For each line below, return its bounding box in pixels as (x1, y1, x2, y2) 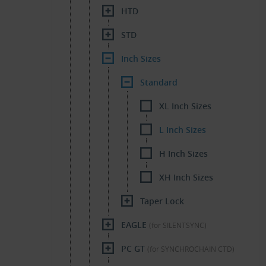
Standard (140, 77, 178, 88)
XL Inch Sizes (159, 100, 211, 112)
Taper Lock (140, 195, 184, 207)
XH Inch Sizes (159, 172, 213, 183)
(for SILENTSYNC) (149, 220, 207, 230)
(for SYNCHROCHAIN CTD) (147, 244, 235, 254)
